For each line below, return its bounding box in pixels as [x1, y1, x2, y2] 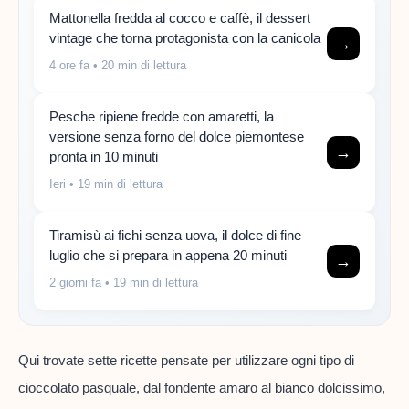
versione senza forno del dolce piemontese [49, 129, 304, 145]
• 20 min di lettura [89, 58, 186, 73]
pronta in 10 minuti [49, 149, 158, 165]
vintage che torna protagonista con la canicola [49, 30, 320, 47]
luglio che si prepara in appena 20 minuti [49, 247, 287, 264]
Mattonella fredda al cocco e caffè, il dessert [49, 10, 310, 26]
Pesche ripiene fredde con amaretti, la [49, 109, 274, 125]
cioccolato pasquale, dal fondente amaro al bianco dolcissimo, [18, 379, 385, 395]
